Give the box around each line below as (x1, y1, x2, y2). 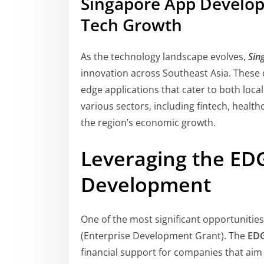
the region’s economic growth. (81, 116, 216, 130)
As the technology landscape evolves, (81, 50, 248, 64)
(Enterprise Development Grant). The (81, 229, 247, 242)
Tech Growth (81, 13, 182, 36)
